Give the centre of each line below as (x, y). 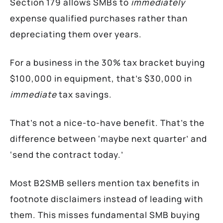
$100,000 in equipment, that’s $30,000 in (101, 78)
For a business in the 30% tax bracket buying (108, 62)
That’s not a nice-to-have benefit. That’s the (107, 122)
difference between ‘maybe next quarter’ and (109, 138)
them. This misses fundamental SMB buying (105, 215)
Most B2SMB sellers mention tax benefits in (105, 183)
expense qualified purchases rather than (99, 18)
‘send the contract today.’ (67, 154)
